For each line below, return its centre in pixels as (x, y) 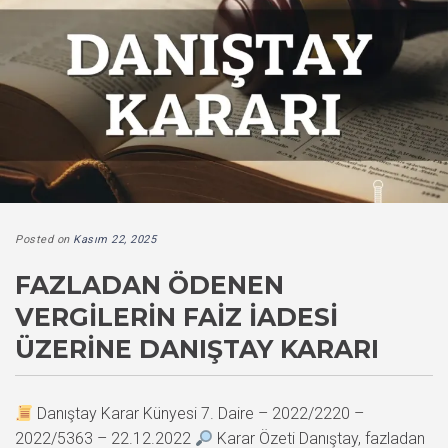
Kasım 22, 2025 (114, 240)
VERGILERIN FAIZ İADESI (176, 317)
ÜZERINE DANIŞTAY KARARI (197, 349)
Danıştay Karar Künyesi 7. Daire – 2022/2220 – (199, 414)
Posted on (44, 240)
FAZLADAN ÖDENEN (149, 285)
